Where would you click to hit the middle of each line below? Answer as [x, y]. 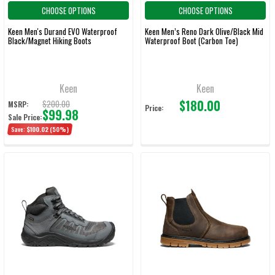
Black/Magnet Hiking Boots [50, 41]
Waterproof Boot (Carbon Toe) [192, 41]
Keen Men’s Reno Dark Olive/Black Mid [204, 31]
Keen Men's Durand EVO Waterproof [63, 31]
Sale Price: [25, 117]
